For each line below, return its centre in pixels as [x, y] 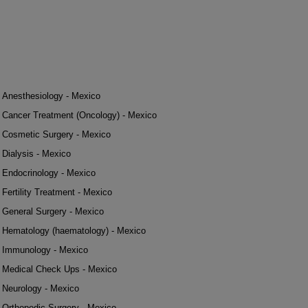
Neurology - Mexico [41, 288]
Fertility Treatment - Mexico [57, 192]
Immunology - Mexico [45, 250]
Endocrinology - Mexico [49, 173]
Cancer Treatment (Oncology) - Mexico [79, 115]
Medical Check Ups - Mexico [59, 269]
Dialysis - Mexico [36, 154]
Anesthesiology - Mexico [51, 96]
